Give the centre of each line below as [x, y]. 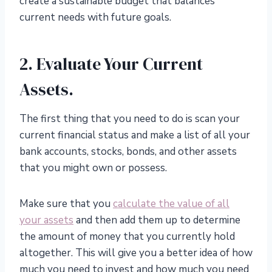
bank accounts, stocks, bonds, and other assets [128, 152]
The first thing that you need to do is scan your [130, 119]
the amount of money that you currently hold [127, 237]
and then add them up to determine [157, 220]
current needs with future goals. [95, 18]
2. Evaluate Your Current [111, 64]
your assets [46, 220]
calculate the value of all [171, 204]
